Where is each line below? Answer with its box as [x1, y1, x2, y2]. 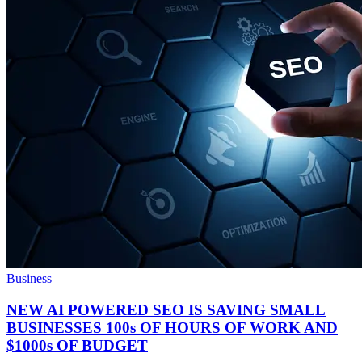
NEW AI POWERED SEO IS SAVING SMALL [6, 301, 326, 318]
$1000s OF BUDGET [6, 336, 148, 354]
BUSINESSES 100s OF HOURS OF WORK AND [6, 318, 338, 336]
